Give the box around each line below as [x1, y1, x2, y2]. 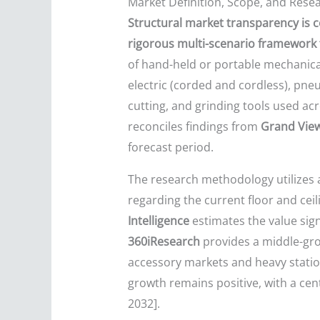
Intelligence [127, 213, 189, 229]
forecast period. [127, 139, 214, 156]
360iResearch [127, 234, 200, 250]
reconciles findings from [127, 119, 261, 135]
